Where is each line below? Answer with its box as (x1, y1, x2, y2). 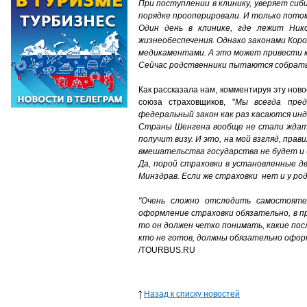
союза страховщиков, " (138, 97, 235, 107)
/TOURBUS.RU (138, 245, 195, 255)
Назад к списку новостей (144, 289, 240, 299)
